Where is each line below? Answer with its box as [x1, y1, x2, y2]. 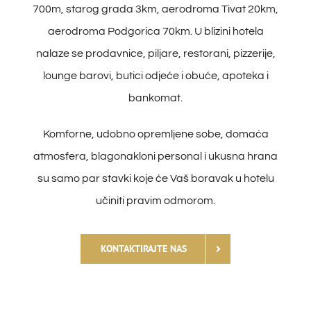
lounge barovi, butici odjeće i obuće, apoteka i [42, 70, 269, 82]
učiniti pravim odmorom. [96, 195, 215, 207]
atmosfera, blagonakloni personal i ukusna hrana [33, 151, 278, 162]
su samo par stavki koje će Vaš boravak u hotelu [37, 173, 274, 185]
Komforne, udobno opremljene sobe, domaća [42, 128, 269, 140]
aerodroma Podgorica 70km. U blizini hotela [47, 26, 264, 37]
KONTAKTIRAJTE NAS [101, 242, 187, 255]
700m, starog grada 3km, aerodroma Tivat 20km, [33, 3, 278, 15]
